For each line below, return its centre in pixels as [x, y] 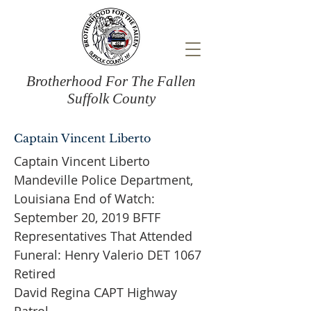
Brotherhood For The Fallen [111, 81]
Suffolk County [111, 99]
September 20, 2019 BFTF [87, 217]
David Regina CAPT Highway [95, 292]
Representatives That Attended [103, 236]
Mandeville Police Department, [103, 180]
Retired [35, 274]
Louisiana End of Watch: [84, 199]
